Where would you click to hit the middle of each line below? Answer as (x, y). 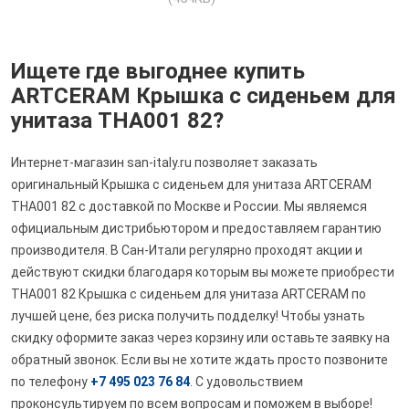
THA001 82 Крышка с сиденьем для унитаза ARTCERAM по (189, 294)
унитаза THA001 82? (117, 121)
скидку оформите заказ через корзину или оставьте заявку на (200, 338)
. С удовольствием (246, 382)
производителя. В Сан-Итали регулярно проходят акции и (187, 251)
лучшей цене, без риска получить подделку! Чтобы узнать (188, 316)
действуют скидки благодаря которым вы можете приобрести (203, 273)
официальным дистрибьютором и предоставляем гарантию (196, 229)
